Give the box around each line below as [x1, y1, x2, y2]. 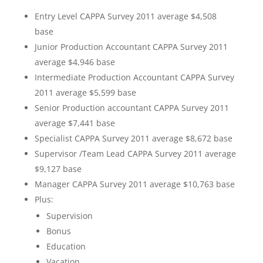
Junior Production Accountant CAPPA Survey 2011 [34, 41, 228, 52]
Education [46, 240, 86, 252]
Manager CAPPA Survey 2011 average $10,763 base [34, 178, 235, 190]
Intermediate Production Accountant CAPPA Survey [34, 71, 234, 83]
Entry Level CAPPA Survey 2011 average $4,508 [34, 10, 217, 22]
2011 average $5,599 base [34, 86, 136, 98]
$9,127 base [34, 163, 82, 174]
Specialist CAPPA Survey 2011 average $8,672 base [34, 132, 232, 144]
